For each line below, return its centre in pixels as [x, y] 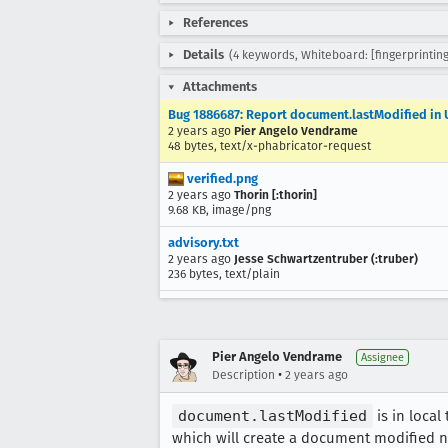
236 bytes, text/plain [224, 274]
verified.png [221, 178]
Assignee [382, 357]
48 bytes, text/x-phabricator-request [269, 146]
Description [243, 375]
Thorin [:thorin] [275, 195]
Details [203, 54]
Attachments [220, 86]
